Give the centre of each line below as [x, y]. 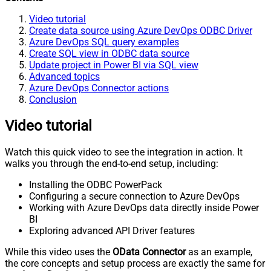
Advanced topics [64, 76]
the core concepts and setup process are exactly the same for [135, 263]
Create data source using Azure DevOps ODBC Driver [141, 30]
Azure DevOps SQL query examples [104, 42]
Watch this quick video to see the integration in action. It [124, 152]
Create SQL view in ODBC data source [109, 53]
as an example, [219, 252]
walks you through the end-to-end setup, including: [112, 163]
